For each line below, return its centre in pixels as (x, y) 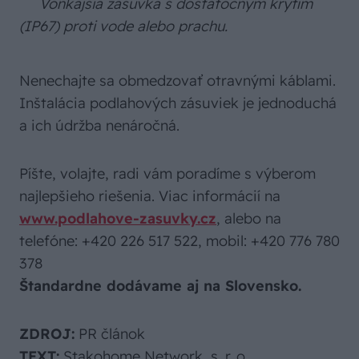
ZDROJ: (47, 334)
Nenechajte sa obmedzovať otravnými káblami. (177, 81)
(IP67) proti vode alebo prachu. (123, 26)
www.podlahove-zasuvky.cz (118, 218)
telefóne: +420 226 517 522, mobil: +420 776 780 (179, 241)
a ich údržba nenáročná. (99, 125)
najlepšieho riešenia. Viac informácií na (150, 196)
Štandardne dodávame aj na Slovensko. (160, 286)
